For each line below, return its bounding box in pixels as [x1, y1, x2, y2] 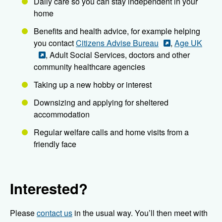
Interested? [10, 178, 88, 199]
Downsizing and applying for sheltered [34, 97, 168, 109]
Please [10, 207, 37, 219]
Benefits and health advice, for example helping [34, 25, 200, 37]
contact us [37, 207, 72, 219]
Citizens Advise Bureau [76, 37, 159, 49]
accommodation [34, 109, 90, 120]
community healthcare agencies [34, 61, 145, 73]
